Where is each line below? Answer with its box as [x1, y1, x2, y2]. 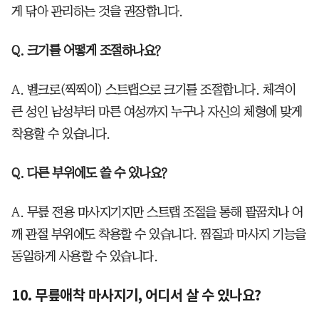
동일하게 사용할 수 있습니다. [11, 249, 157, 263]
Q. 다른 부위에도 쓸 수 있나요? [11, 166, 167, 179]
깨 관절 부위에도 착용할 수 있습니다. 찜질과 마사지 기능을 [11, 227, 306, 241]
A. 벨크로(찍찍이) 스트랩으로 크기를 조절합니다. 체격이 [11, 83, 296, 96]
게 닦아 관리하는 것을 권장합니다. [11, 4, 183, 18]
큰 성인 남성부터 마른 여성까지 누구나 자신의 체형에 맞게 [11, 105, 302, 118]
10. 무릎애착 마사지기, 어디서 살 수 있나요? [11, 286, 261, 305]
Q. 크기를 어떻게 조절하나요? [11, 43, 161, 57]
